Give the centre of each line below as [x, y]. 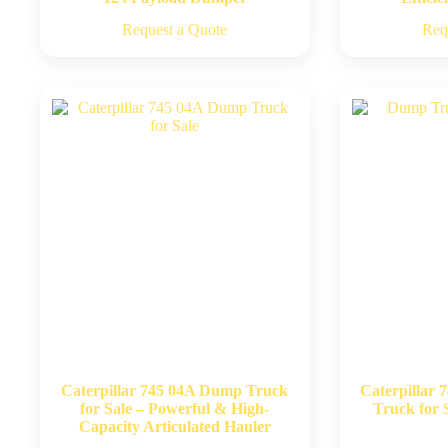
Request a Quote [175, 30]
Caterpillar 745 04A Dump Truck [175, 391]
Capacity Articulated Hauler [174, 427]
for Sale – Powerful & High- [175, 409]
